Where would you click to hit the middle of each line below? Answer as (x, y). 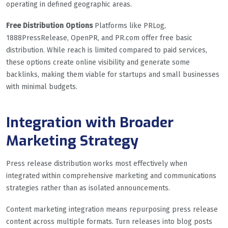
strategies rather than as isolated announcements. (88, 188)
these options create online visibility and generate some (98, 62)
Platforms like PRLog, (129, 25)
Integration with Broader (90, 122)
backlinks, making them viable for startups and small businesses (113, 74)
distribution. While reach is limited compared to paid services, (107, 50)
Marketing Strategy (72, 140)
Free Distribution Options (49, 25)
